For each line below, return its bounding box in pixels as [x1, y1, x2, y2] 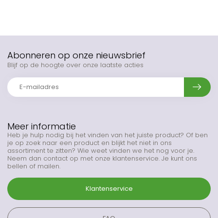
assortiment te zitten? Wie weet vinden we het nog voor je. [7, 145, 194, 155]
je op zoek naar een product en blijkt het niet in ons [7, 138, 172, 147]
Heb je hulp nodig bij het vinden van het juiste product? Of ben [7, 130, 208, 140]
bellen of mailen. [7, 161, 60, 171]
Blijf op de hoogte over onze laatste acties [7, 60, 144, 70]
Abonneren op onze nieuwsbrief [7, 49, 145, 61]
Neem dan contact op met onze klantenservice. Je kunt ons [7, 153, 197, 163]
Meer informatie [7, 120, 76, 132]
